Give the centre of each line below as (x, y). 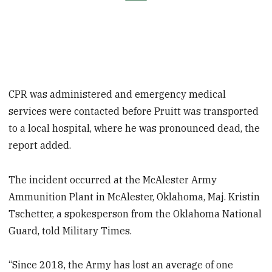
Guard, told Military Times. (70, 230)
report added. (40, 145)
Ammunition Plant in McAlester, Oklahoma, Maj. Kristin (134, 196)
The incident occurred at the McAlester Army (113, 179)
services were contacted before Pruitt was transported (134, 111)
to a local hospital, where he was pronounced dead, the (134, 128)
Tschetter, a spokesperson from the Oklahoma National (135, 213)
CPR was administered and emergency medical (117, 94)
